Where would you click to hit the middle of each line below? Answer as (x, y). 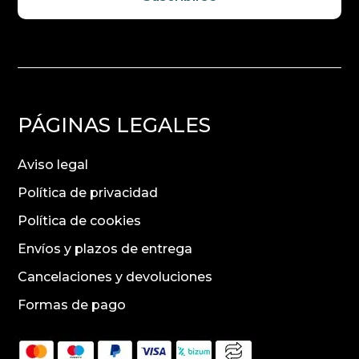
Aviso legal (53, 165)
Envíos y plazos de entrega (105, 249)
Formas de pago (72, 305)
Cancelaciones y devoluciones (115, 277)
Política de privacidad (88, 193)
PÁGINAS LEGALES (115, 125)
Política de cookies (80, 221)
